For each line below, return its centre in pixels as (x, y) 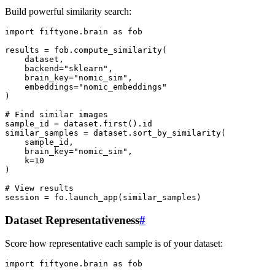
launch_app (93, 198)
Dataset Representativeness (72, 220)
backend (42, 69)
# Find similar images (56, 115)
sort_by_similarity (177, 133)
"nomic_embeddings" (123, 87)
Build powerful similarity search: (68, 12)
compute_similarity (118, 50)
